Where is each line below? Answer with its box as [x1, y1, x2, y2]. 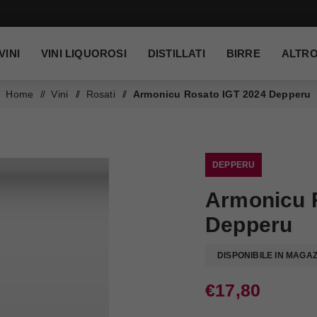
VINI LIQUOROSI [41, 47, 127, 59]
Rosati [86, 88, 115, 100]
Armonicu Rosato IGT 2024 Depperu [132, 88, 311, 100]
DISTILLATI [147, 47, 205, 59]
